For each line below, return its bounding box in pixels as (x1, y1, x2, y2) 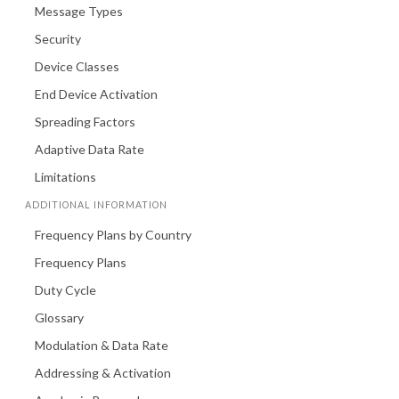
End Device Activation (34, 85, 158, 102)
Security (34, 30, 81, 46)
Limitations (34, 168, 96, 184)
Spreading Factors (34, 113, 135, 129)
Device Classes (34, 58, 119, 74)
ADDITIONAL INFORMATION (25, 199, 168, 210)
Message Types (34, 3, 123, 19)
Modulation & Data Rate (34, 337, 168, 353)
